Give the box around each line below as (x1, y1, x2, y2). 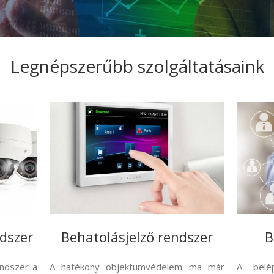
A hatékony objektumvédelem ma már (49, 260, 225, 273)
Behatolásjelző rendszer (61, 227, 213, 246)
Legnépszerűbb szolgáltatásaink (10, 54, 264, 78)
